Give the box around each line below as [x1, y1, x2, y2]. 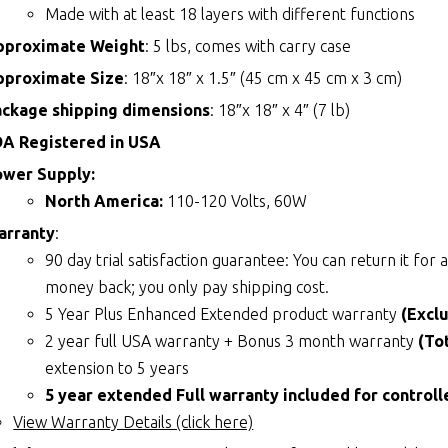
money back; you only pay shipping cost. [45, 277, 330, 296]
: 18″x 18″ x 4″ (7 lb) [210, 100, 351, 119]
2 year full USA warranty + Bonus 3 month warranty [45, 331, 419, 350]
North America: [45, 191, 168, 210]
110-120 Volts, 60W [167, 191, 308, 210]
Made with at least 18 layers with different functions [45, 4, 416, 23]
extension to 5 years [45, 358, 190, 377]
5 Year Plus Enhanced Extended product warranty [45, 304, 402, 323]
